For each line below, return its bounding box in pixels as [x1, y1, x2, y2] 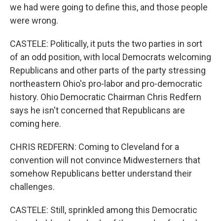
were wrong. [10, 15, 58, 26]
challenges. [10, 182, 55, 192]
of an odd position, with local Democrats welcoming [10, 52, 211, 63]
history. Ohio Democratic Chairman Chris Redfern [10, 92, 201, 103]
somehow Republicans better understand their [10, 168, 192, 179]
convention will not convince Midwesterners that [10, 155, 200, 166]
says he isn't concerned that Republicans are [10, 105, 185, 116]
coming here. [10, 118, 61, 129]
